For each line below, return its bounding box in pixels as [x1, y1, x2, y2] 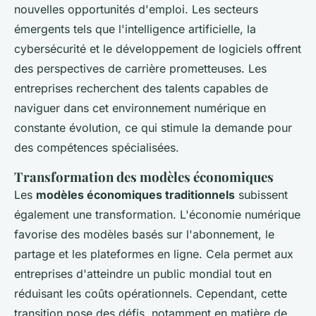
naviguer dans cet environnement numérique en [14, 101, 266, 116]
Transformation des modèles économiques [14, 168, 274, 186]
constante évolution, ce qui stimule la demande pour [14, 121, 292, 135]
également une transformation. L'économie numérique [14, 207, 300, 222]
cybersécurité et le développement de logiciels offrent [14, 42, 301, 56]
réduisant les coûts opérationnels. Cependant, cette [14, 286, 287, 301]
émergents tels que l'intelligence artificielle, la [14, 22, 256, 37]
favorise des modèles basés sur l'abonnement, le [14, 227, 274, 242]
